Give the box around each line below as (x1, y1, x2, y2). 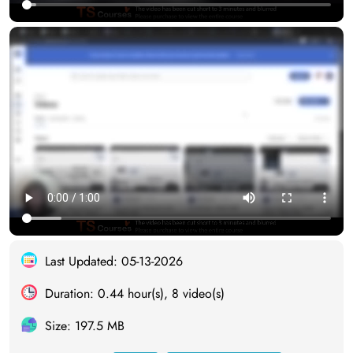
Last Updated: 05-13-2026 (45, 252, 183, 271)
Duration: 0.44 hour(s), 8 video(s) (45, 284, 225, 303)
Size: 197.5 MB (45, 317, 124, 336)
